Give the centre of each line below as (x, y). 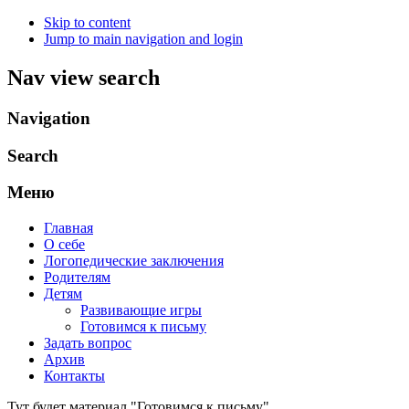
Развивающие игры (141, 309)
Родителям (77, 277)
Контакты (74, 375)
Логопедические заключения (134, 260)
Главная (68, 227)
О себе (64, 244)
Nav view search (84, 77)
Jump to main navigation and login (143, 39)
